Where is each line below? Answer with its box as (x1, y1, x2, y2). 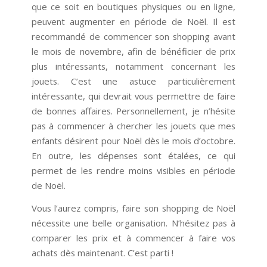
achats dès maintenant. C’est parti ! (31, 246, 173, 259)
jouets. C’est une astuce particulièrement (31, 74, 236, 87)
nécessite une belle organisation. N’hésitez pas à (31, 216, 236, 229)
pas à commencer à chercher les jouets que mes (31, 119, 236, 132)
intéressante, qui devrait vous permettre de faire (31, 89, 236, 102)
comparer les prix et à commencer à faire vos (31, 231, 236, 244)
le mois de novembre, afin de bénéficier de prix (31, 45, 236, 57)
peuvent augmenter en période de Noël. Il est (31, 15, 236, 27)
